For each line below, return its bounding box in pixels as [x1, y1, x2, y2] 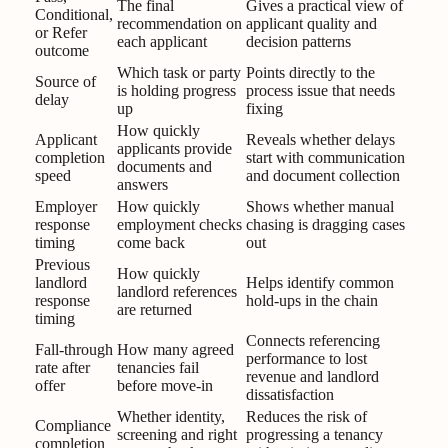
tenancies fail [117, 358, 199, 376]
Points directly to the [246, 63, 375, 81]
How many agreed [117, 340, 234, 358]
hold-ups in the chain [246, 291, 378, 309]
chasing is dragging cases [246, 215, 405, 233]
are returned [117, 300, 192, 318]
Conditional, [35, 5, 113, 23]
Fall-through [35, 340, 113, 358]
